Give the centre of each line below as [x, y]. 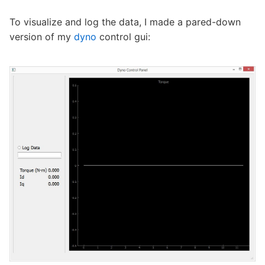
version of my [42, 36]
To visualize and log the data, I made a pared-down [125, 22]
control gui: [123, 36]
